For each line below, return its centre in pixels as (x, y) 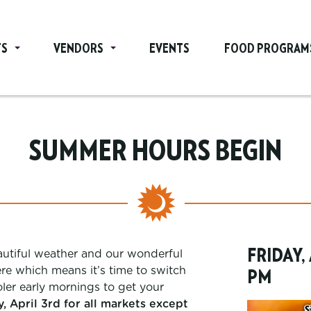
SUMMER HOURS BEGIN (155, 152)
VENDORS (78, 49)
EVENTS (169, 49)
